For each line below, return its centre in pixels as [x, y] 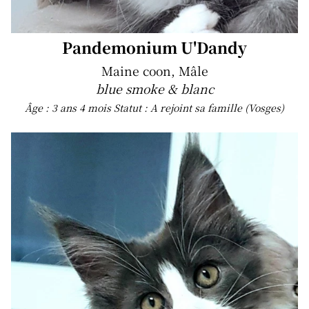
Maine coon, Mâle [154, 71]
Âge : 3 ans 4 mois [69, 108]
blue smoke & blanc [154, 89]
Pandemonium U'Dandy [154, 48]
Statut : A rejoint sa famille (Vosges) [199, 108]
